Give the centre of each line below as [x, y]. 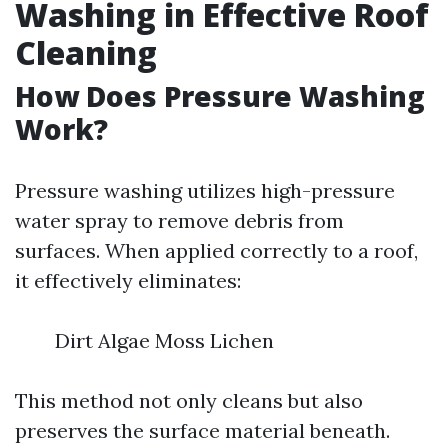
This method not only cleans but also [189, 400]
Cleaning [86, 52]
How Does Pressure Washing [220, 96]
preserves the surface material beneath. [202, 430]
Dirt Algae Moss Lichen [164, 340]
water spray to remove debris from [179, 220]
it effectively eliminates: [128, 280]
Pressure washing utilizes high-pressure [205, 190]
